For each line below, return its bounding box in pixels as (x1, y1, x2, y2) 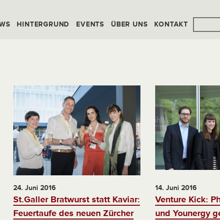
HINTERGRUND (17, 20, 70, 28)
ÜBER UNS (111, 20, 148, 28)
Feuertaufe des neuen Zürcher (13, 208, 134, 219)
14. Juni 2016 (155, 184, 197, 192)
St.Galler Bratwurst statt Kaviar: (13, 194, 140, 205)
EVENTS (76, 20, 105, 28)
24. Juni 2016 (13, 184, 56, 192)
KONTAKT (154, 20, 189, 28)
